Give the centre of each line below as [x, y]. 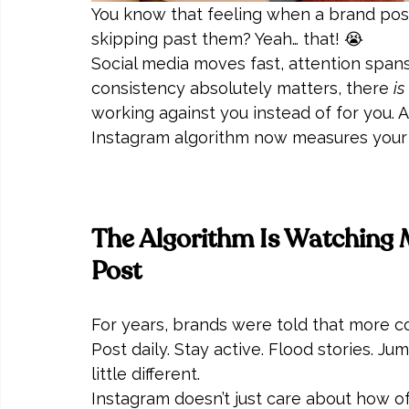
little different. [146, 373]
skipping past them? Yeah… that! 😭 [227, 38]
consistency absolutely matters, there [242, 88]
